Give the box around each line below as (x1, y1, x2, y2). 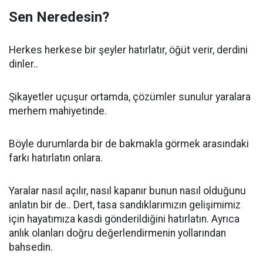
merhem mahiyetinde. (9, 105, 107, 117)
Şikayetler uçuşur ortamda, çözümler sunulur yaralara (9, 91, 251, 103)
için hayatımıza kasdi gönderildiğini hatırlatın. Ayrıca (9, 213, 240, 225)
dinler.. (9, 58, 38, 70)
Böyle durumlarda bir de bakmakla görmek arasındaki (9, 138, 249, 150)
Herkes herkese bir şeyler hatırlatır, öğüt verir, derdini (9, 44, 248, 56)
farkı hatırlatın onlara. (9, 152, 103, 164)
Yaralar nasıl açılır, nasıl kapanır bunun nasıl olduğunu (9, 185, 246, 197)
